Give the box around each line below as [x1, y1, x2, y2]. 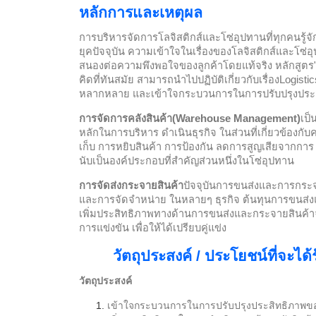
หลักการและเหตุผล [79, 4, 202, 22]
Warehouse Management [176, 113, 297, 125]
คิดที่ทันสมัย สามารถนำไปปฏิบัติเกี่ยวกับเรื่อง [79, 74, 279, 86]
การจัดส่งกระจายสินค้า [79, 180, 183, 192]
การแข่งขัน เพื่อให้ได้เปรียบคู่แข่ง [79, 222, 226, 234]
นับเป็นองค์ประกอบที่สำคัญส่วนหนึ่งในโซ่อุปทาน [79, 155, 294, 167]
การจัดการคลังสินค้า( [79, 113, 176, 125]
